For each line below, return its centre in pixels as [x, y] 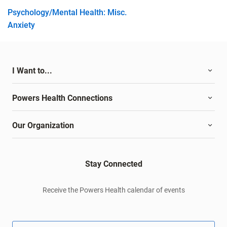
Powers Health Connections [62, 98]
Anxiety [21, 25]
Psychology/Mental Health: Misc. [67, 13]
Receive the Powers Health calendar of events [113, 190]
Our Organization [43, 126]
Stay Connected [113, 164]
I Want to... [32, 71]
